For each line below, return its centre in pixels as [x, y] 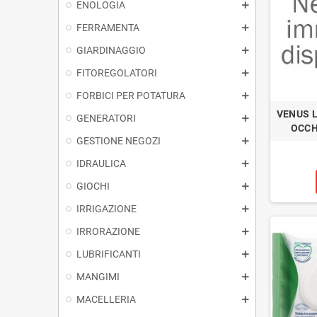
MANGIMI [98, 276]
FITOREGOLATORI [117, 73]
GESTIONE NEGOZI [119, 140]
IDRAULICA [101, 163]
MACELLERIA [106, 299]
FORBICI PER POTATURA [131, 95]
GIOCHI [93, 186]
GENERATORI [106, 118]
